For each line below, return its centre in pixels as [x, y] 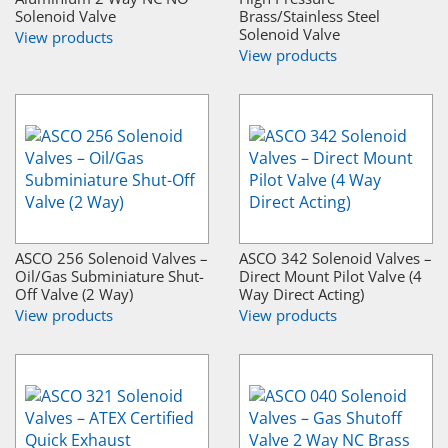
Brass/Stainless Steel [309, 15]
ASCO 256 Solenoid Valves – [111, 257]
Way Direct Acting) [301, 293]
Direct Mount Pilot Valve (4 [330, 275]
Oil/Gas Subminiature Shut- [109, 275]
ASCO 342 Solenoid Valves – [335, 257]
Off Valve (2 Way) [74, 293]
